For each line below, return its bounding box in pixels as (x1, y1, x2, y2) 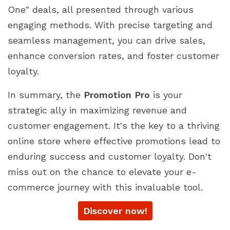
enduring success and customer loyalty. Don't (8, 150, 212, 162)
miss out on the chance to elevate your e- (8, 166, 197, 177)
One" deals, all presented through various (8, 4, 194, 15)
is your (150, 89, 182, 100)
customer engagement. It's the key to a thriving (8, 120, 220, 131)
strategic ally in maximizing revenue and (8, 104, 187, 116)
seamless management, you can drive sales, (8, 34, 205, 46)
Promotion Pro (84, 89, 150, 100)
